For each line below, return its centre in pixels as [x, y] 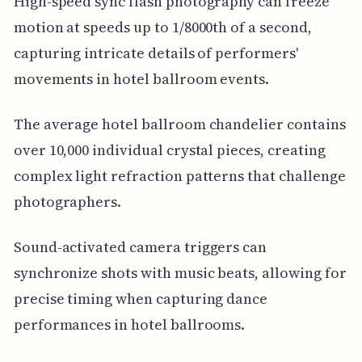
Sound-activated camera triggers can [140, 246]
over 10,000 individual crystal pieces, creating [169, 149]
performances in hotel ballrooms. [129, 324]
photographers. [67, 201]
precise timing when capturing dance [141, 298]
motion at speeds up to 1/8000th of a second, [162, 27]
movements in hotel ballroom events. [141, 78]
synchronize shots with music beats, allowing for [180, 272]
